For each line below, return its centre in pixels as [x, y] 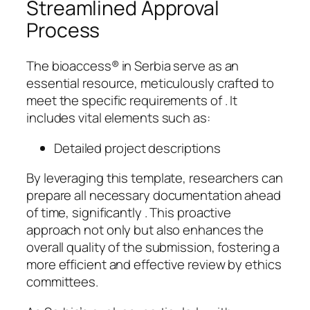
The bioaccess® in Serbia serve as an [133, 66]
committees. [62, 282]
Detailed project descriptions [138, 148]
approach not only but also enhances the [145, 230]
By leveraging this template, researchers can [155, 178]
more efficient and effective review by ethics [154, 265]
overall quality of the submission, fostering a [153, 247]
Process [63, 30]
